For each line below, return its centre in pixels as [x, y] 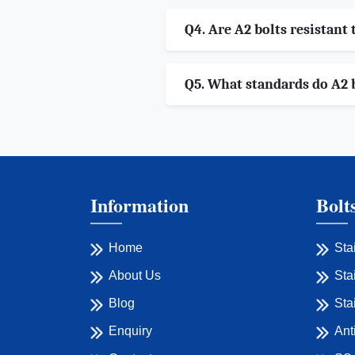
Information [139, 205]
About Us [135, 276]
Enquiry [130, 331]
